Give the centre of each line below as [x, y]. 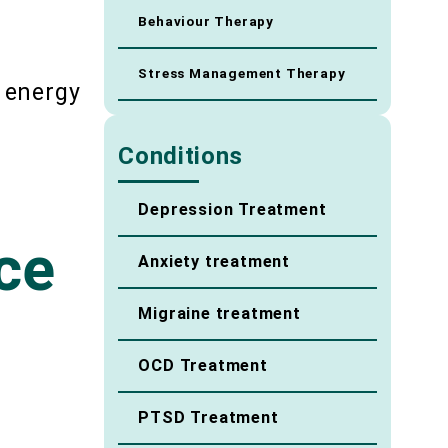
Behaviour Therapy [208, 22]
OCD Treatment [203, 366]
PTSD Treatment [208, 418]
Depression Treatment [232, 210]
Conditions [180, 156]
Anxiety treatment [214, 262]
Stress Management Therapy [244, 74]
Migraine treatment [219, 314]
